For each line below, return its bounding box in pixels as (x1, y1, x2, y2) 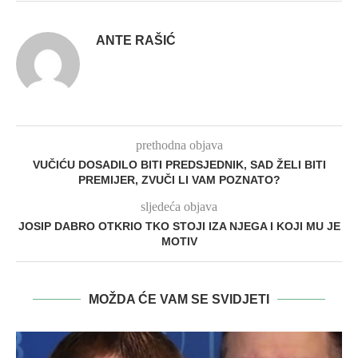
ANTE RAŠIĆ (96, 34, 176, 48)
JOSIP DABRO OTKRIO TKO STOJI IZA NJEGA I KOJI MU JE (18, 220, 340, 233)
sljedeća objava (141, 200, 217, 214)
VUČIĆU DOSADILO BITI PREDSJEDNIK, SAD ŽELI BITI (32, 158, 326, 172)
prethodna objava (135, 138, 223, 153)
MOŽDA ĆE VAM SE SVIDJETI (89, 292, 269, 307)
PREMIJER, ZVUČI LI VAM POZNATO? (78, 173, 280, 187)
